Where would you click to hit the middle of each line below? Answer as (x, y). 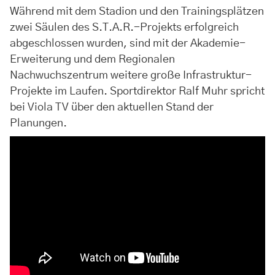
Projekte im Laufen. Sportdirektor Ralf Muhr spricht (137, 91)
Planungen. (38, 123)
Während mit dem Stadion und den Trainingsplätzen (137, 12)
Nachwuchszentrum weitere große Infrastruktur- (131, 76)
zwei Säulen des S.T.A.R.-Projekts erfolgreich (124, 28)
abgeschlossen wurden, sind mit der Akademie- (128, 44)
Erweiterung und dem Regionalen (92, 60)
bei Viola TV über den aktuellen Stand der (112, 107)
